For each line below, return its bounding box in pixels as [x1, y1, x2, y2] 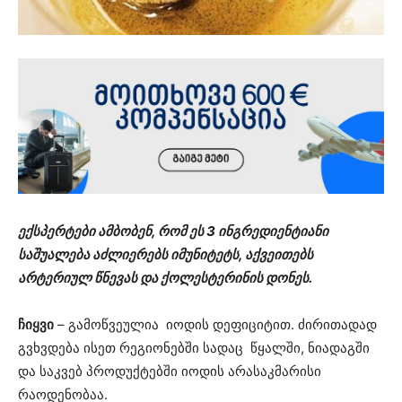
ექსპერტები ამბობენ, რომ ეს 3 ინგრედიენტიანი [18, 222, 328, 240]
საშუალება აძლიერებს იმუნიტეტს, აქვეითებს [18, 245, 313, 263]
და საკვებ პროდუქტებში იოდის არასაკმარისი [18, 362, 321, 380]
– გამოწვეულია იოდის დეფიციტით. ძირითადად [54, 315, 377, 333]
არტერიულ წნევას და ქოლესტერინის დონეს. [18, 268, 312, 286]
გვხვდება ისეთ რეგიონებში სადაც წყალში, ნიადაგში [18, 338, 370, 356]
